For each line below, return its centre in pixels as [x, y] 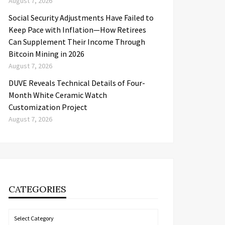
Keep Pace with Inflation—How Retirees [77, 30]
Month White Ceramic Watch [58, 95]
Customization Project [48, 107]
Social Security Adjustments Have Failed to [81, 18]
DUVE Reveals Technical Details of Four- [77, 83]
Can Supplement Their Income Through [77, 42]
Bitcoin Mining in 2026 [46, 54]
